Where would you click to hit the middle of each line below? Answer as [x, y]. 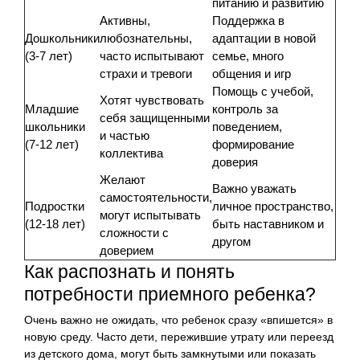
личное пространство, [273, 206]
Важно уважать [254, 188]
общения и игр [252, 73]
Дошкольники [62, 38]
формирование [253, 144]
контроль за [245, 108]
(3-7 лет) [49, 55]
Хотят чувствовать [152, 100]
